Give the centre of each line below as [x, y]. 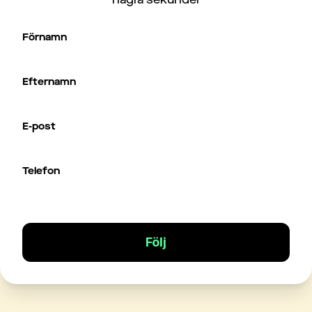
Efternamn [49, 82]
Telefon [41, 171]
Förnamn [45, 37]
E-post [39, 126]
